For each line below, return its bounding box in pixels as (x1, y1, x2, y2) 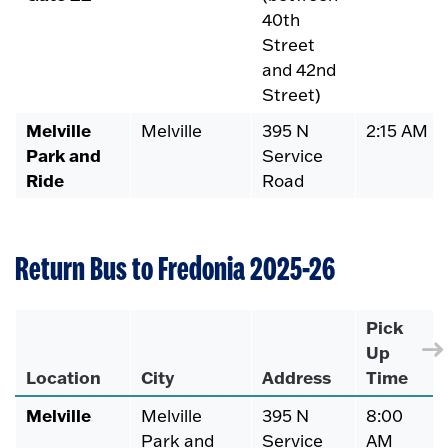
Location (26, 366, 105, 389)
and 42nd (262, 58, 336, 80)
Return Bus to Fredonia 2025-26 (15, 253, 335, 289)
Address (262, 366, 331, 389)
